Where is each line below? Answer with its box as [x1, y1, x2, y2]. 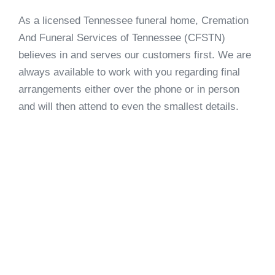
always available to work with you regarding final [18, 66, 240, 79]
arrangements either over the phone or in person [18, 83, 239, 96]
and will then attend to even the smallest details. [18, 101, 239, 113]
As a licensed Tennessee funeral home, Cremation [18, 15, 249, 27]
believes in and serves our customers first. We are [18, 49, 251, 61]
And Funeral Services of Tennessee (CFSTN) [18, 32, 225, 44]
